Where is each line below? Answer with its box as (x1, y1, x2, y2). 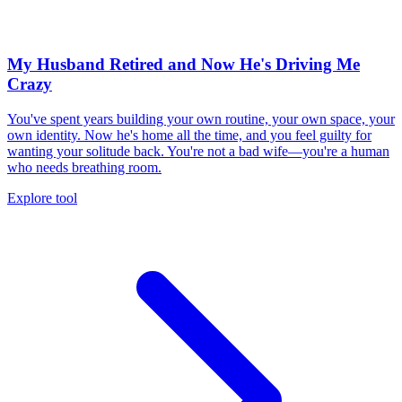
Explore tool (7, 190, 77, 206)
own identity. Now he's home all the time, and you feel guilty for (7, 127, 371, 144)
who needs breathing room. (7, 160, 162, 176)
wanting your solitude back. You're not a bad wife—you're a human (7, 144, 389, 160)
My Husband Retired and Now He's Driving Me (7, 55, 360, 74)
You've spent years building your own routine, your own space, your (7, 111, 395, 127)
